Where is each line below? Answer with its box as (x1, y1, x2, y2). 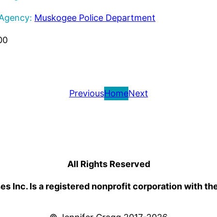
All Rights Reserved (67, 159, 150, 170)
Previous (69, 88, 104, 99)
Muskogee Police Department (34, 13, 155, 23)
